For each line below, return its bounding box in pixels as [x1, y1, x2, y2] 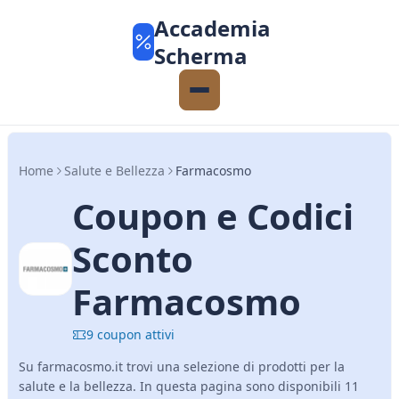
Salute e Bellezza [64, 162, 165, 179]
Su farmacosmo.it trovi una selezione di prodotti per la [19, 358, 345, 375]
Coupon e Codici [72, 191, 354, 240]
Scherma [154, 41, 248, 70]
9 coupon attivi [86, 326, 175, 343]
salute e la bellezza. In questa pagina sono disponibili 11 [19, 378, 359, 395]
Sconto [72, 234, 193, 283]
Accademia [154, 13, 271, 43]
